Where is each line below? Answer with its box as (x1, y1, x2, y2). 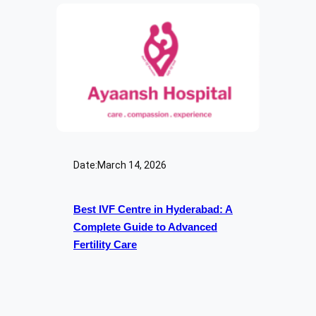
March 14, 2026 (97, 159, 166, 171)
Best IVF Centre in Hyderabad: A (73, 203, 233, 215)
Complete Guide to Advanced (73, 221, 217, 233)
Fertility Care (73, 238, 137, 250)
